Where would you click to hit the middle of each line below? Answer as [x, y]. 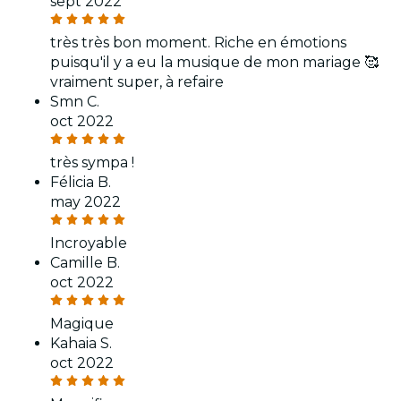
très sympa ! [92, 163]
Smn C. [75, 102]
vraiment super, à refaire [137, 82]
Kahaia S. [81, 344]
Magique [82, 324]
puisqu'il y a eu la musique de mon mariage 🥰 [214, 63]
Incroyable [89, 243]
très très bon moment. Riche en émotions [198, 43]
